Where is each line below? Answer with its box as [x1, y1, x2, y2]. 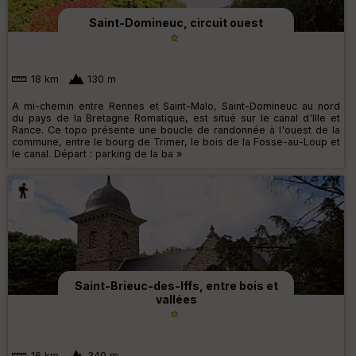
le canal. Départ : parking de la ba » [12, 147, 182, 160]
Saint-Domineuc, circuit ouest [89, 16, 263, 30]
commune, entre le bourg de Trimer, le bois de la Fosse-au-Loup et [12, 135, 340, 148]
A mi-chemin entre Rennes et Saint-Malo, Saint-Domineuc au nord [12, 99, 340, 112]
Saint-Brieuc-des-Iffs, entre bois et [74, 278, 278, 292]
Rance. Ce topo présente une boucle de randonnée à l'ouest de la [12, 123, 340, 136]
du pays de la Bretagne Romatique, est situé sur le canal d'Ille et [12, 111, 340, 124]
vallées [155, 292, 197, 306]
